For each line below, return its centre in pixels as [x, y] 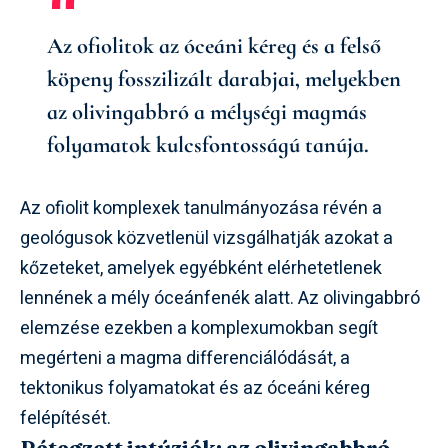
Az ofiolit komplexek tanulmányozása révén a [201, 209]
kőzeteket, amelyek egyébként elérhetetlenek [201, 269]
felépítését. [65, 419]
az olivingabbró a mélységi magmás [207, 111]
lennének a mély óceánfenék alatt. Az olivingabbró [220, 299]
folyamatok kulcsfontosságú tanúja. [208, 144]
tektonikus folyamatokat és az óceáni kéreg [195, 389]
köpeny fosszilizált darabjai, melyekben [224, 78]
